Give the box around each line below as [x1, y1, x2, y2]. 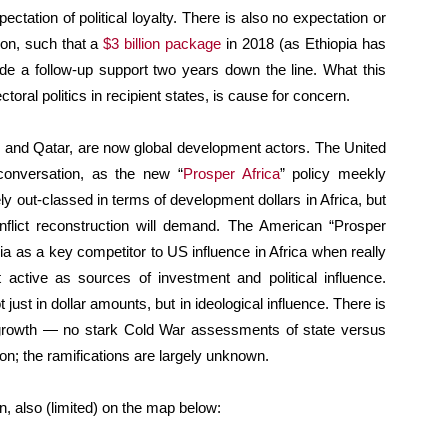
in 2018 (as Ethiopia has [221, 35, 387, 53]
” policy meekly [279, 165, 387, 183]
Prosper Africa [182, 165, 280, 183]
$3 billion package [103, 35, 222, 53]
